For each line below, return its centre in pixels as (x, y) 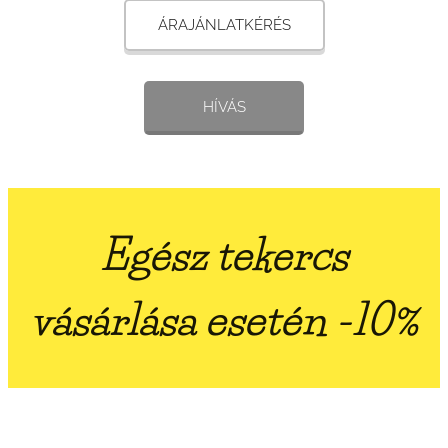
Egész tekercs (224, 254)
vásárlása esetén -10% (224, 319)
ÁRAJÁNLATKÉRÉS (224, 24)
